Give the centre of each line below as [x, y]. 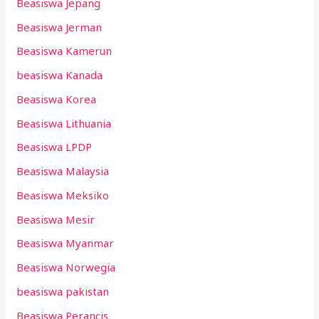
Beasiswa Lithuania [64, 123]
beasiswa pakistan [63, 291]
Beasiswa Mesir [56, 219]
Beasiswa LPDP [54, 147]
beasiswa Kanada [60, 75]
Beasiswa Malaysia [63, 171]
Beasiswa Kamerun [64, 51]
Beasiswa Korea [57, 99]
